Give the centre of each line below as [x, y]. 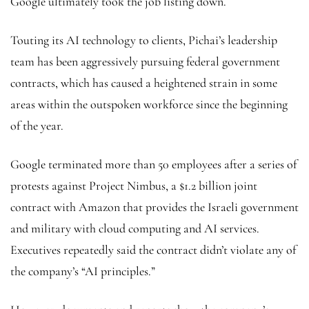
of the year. [37, 125]
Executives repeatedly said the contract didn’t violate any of [153, 249]
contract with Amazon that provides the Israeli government [154, 207]
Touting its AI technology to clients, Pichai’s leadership [144, 40]
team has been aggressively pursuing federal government [145, 61]
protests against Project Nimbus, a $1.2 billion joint [134, 185]
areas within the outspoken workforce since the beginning [149, 104]
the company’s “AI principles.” [83, 271]
